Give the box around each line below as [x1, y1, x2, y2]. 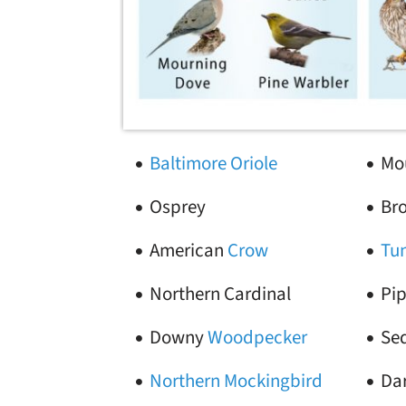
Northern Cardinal [150, 280, 291, 307]
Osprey [150, 193, 206, 220]
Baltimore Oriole [150, 150, 277, 177]
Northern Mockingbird [150, 367, 323, 394]
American [150, 237, 227, 264]
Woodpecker [208, 324, 307, 351]
